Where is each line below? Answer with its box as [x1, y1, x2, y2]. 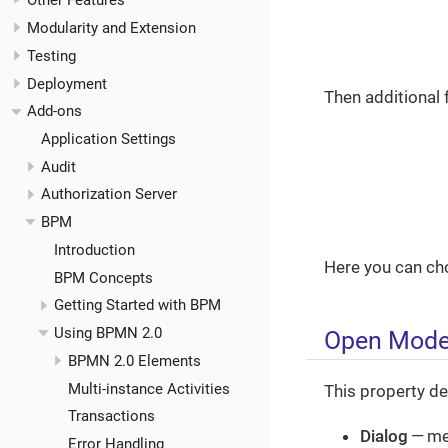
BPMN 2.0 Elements [67, 351, 201, 370]
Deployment [27, 74, 107, 93]
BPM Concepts [54, 268, 153, 287]
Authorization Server [40, 185, 177, 204]
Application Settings [40, 130, 176, 148]
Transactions [67, 407, 155, 426]
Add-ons [27, 102, 82, 121]
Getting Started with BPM [54, 296, 221, 315]
